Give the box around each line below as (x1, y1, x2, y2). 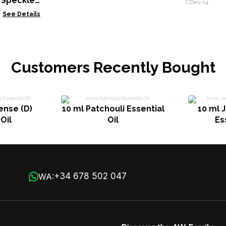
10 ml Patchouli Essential (62, 104, 164, 114)
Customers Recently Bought (11, 59, 215, 76)
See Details (3, 11, 40, 18)
